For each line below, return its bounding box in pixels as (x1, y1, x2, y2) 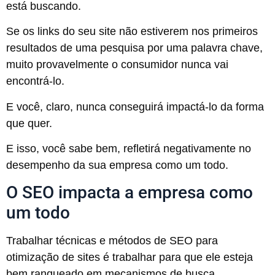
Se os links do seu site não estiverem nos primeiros (6, 25, 258, 38)
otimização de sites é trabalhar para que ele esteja (6, 251, 253, 264)
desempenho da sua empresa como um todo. (6, 159, 228, 172)
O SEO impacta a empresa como (6, 182, 253, 203)
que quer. (6, 117, 52, 130)
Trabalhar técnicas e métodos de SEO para (6, 234, 218, 247)
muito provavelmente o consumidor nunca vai (6, 58, 228, 71)
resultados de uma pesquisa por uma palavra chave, (6, 42, 263, 55)
